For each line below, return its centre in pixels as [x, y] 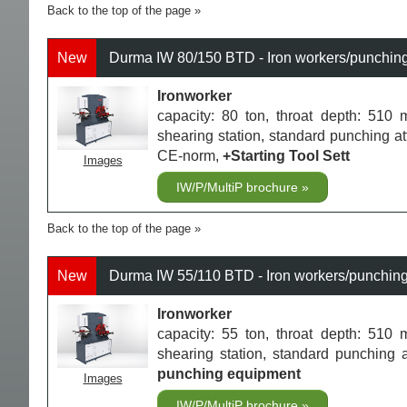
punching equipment [229, 373]
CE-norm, [190, 155]
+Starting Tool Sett [286, 155]
